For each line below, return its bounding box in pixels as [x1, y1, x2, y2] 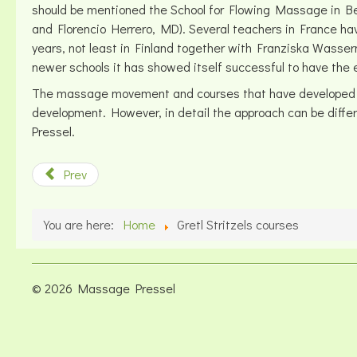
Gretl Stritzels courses [177, 216, 299, 233]
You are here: [44, 216, 120, 233]
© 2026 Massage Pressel [32, 280, 175, 296]
